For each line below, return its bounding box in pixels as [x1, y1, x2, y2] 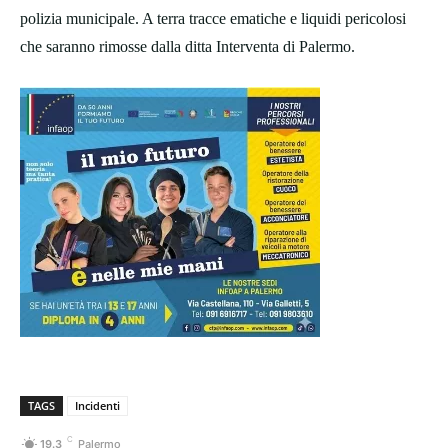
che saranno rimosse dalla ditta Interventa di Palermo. [20, 38, 355, 56]
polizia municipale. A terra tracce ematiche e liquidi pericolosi [20, 10, 406, 28]
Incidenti [75, 398, 120, 414]
